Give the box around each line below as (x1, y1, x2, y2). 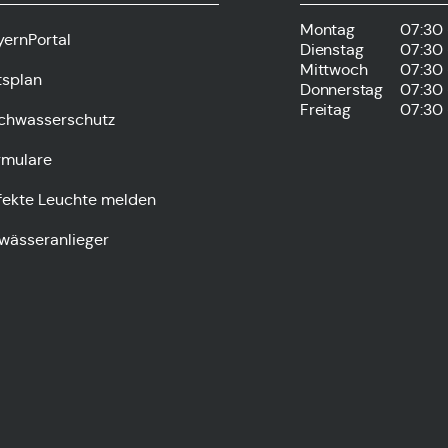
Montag (300, 19, 355, 39)
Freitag (300, 99, 351, 119)
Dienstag (300, 39, 364, 59)
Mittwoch (300, 59, 368, 79)
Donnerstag (300, 79, 383, 99)
